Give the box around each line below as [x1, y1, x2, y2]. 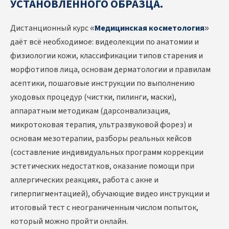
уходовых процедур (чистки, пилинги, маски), [10, 91, 176, 103]
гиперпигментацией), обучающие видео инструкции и [10, 188, 210, 200]
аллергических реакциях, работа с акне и [10, 174, 158, 186]
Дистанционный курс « [10, 22, 95, 34]
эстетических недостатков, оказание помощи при [10, 161, 194, 172]
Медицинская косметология [95, 22, 204, 34]
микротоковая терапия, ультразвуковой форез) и [10, 119, 192, 131]
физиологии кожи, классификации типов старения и [10, 50, 203, 62]
